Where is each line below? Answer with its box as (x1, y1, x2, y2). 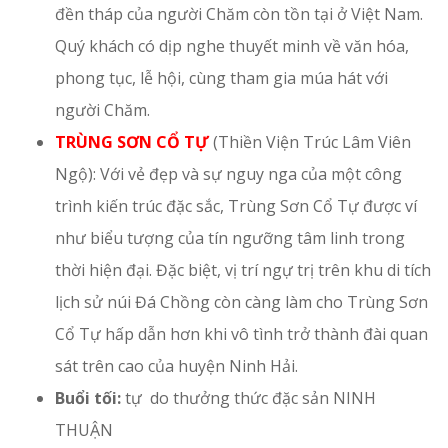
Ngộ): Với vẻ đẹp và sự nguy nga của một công (55, 162, 402, 185)
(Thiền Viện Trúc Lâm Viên (209, 130, 411, 153)
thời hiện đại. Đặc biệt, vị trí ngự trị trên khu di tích (55, 258, 431, 281)
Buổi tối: (55, 386, 125, 409)
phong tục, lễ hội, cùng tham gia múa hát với (55, 66, 388, 89)
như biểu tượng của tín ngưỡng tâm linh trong (55, 226, 405, 249)
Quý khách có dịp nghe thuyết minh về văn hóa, (55, 34, 409, 57)
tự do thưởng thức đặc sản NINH (125, 386, 376, 409)
